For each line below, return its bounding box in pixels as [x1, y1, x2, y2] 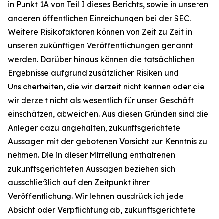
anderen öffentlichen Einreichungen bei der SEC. [8, 13, 191, 23]
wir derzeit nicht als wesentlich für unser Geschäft [8, 95, 194, 105]
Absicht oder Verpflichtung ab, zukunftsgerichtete [8, 204, 196, 215]
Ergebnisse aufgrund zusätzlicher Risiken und [8, 67, 179, 78]
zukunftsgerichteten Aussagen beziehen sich [8, 163, 175, 174]
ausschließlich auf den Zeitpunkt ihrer [8, 177, 150, 187]
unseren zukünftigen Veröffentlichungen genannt [8, 40, 193, 50]
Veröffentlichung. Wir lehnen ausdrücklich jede [8, 191, 184, 201]
